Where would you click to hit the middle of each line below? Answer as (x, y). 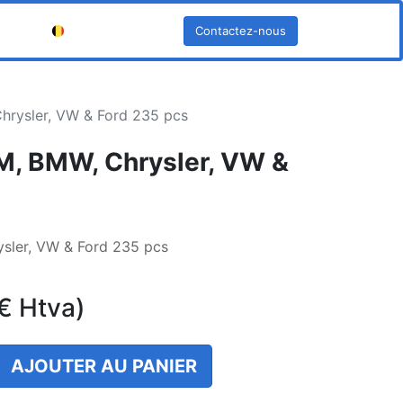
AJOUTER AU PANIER (104, 366)
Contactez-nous (241, 30)
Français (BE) (107, 30)
